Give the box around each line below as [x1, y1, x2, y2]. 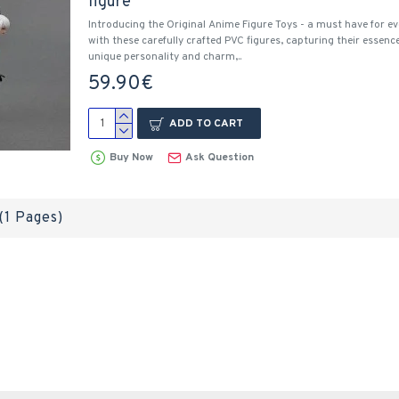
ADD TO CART [168, 116, 243, 131]
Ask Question [185, 151, 255, 165]
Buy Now [109, 151, 153, 165]
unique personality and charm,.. [88, 50, 241, 64]
